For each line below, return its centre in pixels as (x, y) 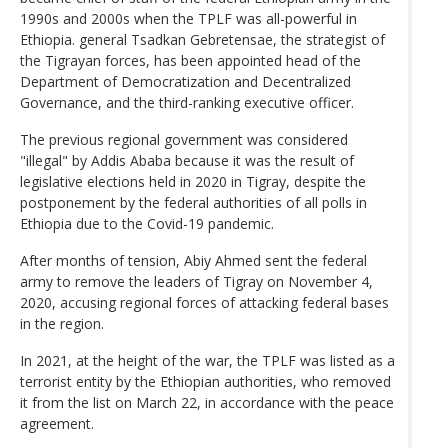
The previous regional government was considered (184, 139)
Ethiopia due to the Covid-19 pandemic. (147, 223)
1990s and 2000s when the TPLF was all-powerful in (188, 18)
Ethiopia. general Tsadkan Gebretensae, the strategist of (202, 39)
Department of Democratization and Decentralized (185, 81)
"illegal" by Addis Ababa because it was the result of (187, 160)
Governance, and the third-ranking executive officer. (187, 102)
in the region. (62, 323)
